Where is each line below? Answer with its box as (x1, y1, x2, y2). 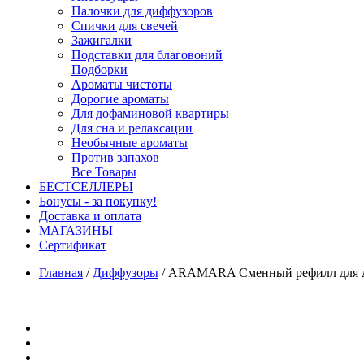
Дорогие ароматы (71, 92, 169, 106)
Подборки (71, 63, 128, 76)
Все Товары (71, 165, 136, 179)
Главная (39, 266, 83, 279)
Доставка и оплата (39, 209, 141, 223)
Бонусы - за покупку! (39, 194, 157, 208)
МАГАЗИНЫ (39, 223, 113, 237)
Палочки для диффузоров (71, 4, 213, 18)
